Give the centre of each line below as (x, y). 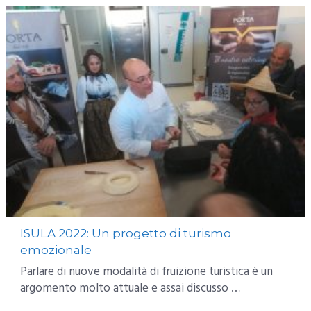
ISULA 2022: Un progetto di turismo (125, 233)
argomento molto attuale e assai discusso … (130, 288)
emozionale (56, 250)
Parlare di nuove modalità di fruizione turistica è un (146, 271)
